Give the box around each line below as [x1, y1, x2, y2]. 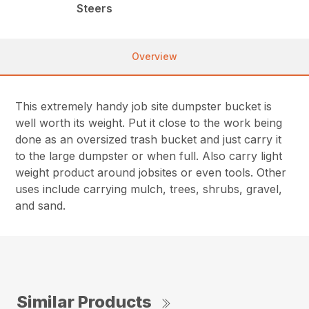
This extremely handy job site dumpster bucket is [15, 99, 272, 114]
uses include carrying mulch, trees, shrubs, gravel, [15, 182, 283, 197]
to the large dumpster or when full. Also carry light [15, 149, 283, 163]
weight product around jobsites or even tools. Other [15, 166, 287, 180]
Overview [132, 50, 177, 63]
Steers [77, 1, 113, 16]
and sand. [15, 199, 66, 213]
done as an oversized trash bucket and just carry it [15, 132, 282, 147]
